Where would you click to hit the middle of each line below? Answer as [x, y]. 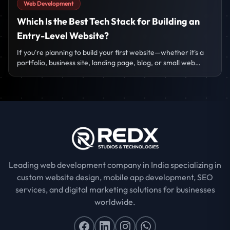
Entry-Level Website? [63, 36]
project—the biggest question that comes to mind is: [100, 73]
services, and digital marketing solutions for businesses [115, 190]
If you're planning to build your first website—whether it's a [110, 53]
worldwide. [115, 202]
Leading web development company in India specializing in [115, 165]
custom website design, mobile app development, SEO [115, 177]
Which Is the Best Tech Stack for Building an [108, 22]
